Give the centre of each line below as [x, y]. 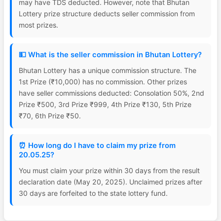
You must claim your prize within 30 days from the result [109, 170]
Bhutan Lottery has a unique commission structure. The [108, 70]
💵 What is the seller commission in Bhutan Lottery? [110, 55]
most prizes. [38, 25]
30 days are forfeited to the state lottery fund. [93, 193]
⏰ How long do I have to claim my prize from [97, 146]
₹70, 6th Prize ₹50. [50, 116]
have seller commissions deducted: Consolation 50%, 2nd [111, 93]
